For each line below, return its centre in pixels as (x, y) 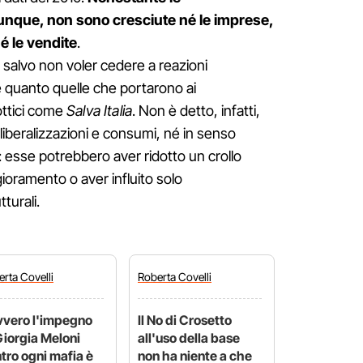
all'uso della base (189, 338)
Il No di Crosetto (185, 320)
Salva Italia (100, 111)
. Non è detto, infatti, (196, 111)
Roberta (158, 277)
